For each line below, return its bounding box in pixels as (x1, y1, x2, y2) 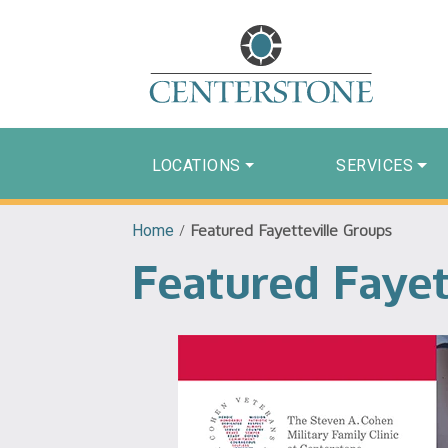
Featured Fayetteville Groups (190, 220, 392, 240)
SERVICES (336, 155, 414, 175)
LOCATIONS (152, 155, 241, 175)
